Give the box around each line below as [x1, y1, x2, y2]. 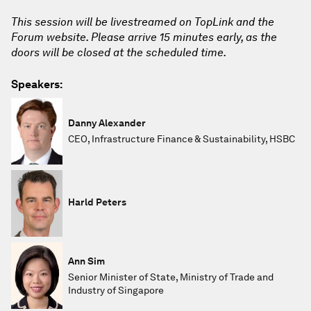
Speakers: [11, 78, 62, 91]
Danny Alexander [68, 117, 146, 128]
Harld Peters [68, 196, 126, 208]
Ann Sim [68, 255, 105, 267]
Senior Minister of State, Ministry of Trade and [68, 271, 274, 283]
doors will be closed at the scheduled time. [11, 46, 226, 59]
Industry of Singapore [68, 284, 164, 296]
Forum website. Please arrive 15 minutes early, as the [11, 31, 277, 44]
